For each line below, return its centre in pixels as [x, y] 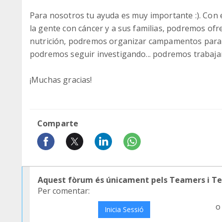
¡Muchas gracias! [61, 80]
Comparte [58, 123]
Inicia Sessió [124, 209]
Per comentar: [64, 191]
